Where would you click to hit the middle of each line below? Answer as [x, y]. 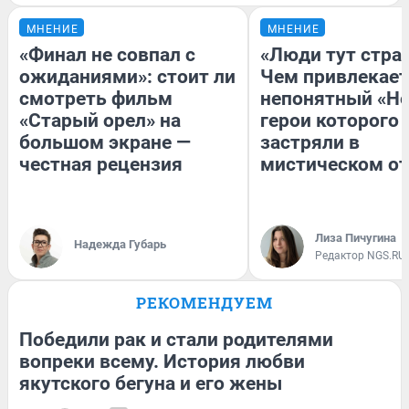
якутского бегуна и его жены [151, 383]
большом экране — [105, 142]
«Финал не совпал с [107, 54]
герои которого [330, 120]
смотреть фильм [96, 98]
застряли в [310, 142]
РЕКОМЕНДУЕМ [204, 302]
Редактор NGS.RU [360, 255]
